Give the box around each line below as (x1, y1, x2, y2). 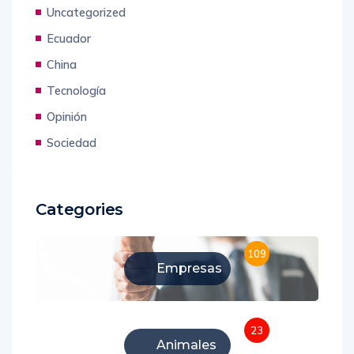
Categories (36, 200, 123, 220)
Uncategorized (47, 5, 126, 21)
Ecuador (47, 31, 91, 47)
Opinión (47, 109, 87, 125)
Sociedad (47, 135, 96, 151)
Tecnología (47, 83, 106, 99)
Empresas (156, 261, 222, 277)
